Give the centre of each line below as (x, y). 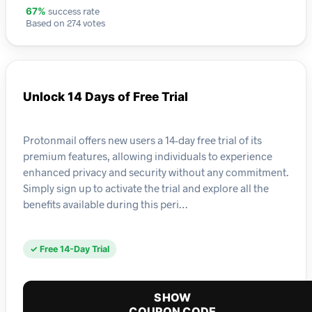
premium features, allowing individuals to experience (148, 156)
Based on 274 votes (65, 23)
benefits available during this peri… (105, 204)
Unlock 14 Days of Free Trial (106, 97)
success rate (73, 11)
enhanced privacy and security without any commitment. (156, 172)
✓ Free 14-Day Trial (70, 249)
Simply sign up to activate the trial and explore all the (146, 188)
